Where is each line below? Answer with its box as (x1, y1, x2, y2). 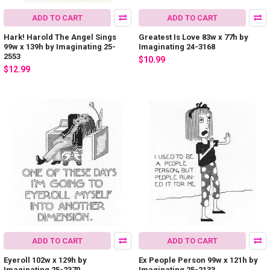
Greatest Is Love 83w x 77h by (139, 33, 248, 42)
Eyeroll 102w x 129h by (4, 255, 87, 265)
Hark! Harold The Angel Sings (4, 33, 116, 42)
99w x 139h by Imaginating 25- (4, 42, 116, 52)
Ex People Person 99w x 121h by (139, 255, 258, 265)
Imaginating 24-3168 (139, 42, 215, 52)
